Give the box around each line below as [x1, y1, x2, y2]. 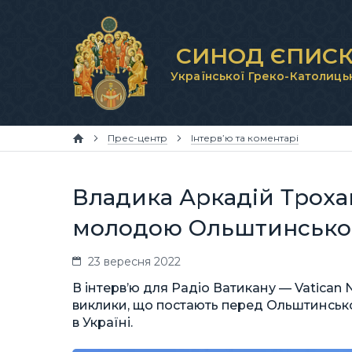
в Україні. [72, 315, 133, 330]
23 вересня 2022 [88, 255, 181, 269]
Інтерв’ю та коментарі [191, 132, 299, 144]
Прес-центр [108, 132, 167, 144]
